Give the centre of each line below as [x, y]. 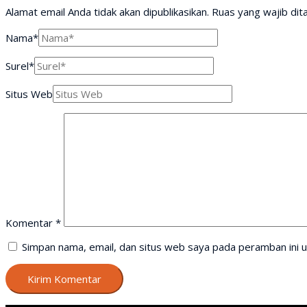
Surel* [20, 65]
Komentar [30, 222]
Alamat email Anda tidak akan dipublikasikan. [107, 11]
